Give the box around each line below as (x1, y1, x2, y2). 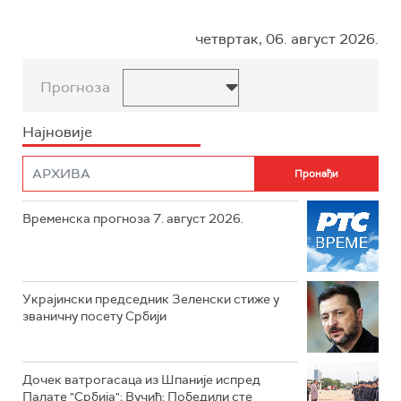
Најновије (22, 123, 92, 141)
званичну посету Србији (22, 308, 166, 324)
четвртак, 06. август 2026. (195, 30, 379, 48)
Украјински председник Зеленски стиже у (22, 291, 279, 307)
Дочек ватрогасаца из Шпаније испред (22, 371, 260, 388)
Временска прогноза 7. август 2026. (22, 210, 243, 226)
